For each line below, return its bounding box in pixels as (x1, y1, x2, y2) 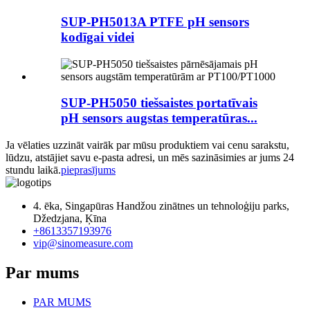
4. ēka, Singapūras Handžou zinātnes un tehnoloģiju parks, (33, 200, 289, 212)
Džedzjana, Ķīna (33, 212, 107, 225)
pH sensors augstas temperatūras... (61, 111, 257, 126)
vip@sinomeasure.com (33, 237, 133, 250)
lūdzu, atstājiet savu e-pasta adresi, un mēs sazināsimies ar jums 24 (6, 152, 294, 164)
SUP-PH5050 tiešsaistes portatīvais (61, 95, 257, 111)
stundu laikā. (6, 164, 61, 176)
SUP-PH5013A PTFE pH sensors (61, 14, 249, 29)
